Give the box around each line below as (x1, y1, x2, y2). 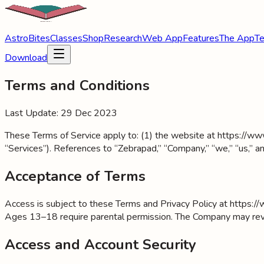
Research (104, 32, 142, 45)
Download (5, 51, 47, 64)
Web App (142, 32, 183, 45)
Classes (50, 32, 82, 45)
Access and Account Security (5, 235, 196, 254)
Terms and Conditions (5, 75, 150, 95)
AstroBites (5, 32, 50, 45)
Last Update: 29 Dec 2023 (5, 106, 117, 120)
